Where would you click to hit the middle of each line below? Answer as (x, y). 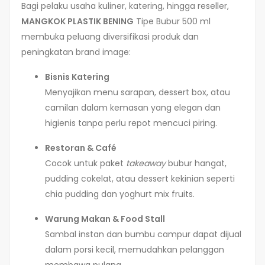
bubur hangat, (196, 163)
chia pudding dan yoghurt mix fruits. (120, 194)
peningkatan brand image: (76, 52)
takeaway (146, 163)
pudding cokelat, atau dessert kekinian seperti (140, 178)
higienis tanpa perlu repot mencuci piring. (131, 123)
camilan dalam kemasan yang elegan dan (133, 107)
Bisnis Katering (77, 77)
